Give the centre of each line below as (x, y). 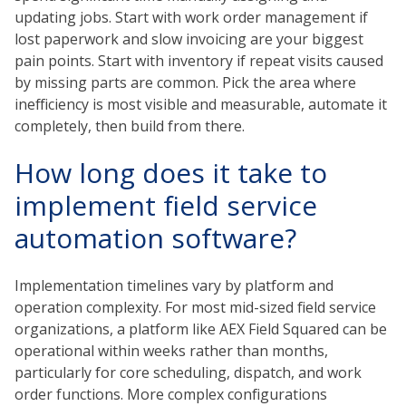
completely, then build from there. (130, 126)
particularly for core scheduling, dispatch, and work (188, 373)
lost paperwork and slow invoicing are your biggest (189, 39)
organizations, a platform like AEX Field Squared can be (201, 329)
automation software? (155, 238)
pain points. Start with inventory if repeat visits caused (199, 60)
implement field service (166, 206)
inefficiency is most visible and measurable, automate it (201, 104)
